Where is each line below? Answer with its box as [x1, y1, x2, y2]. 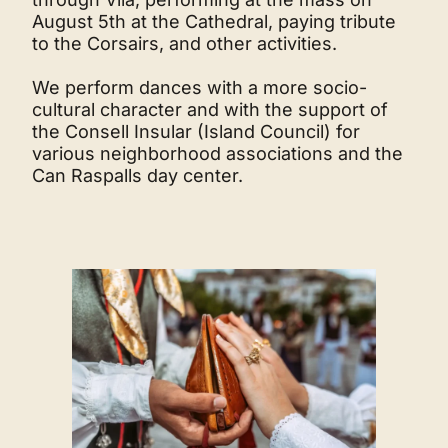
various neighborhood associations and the [32, 143, 403, 165]
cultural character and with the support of [32, 99, 388, 121]
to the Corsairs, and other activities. [32, 33, 337, 55]
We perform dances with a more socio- [32, 77, 367, 99]
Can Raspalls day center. [32, 165, 243, 187]
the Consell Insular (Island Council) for [32, 121, 360, 143]
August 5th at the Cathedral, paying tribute [32, 11, 396, 33]
